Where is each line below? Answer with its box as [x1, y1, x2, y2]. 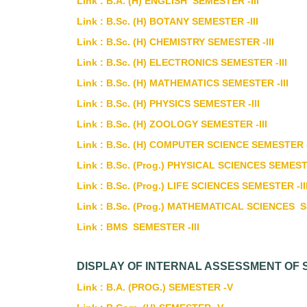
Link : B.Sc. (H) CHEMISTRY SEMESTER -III [77, 36, 274, 47]
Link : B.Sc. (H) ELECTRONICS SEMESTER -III [77, 57, 287, 68]
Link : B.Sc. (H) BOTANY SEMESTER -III [77, 16, 258, 27]
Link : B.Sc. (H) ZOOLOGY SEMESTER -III [77, 119, 267, 130]
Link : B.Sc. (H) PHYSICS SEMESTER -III [77, 98, 260, 109]
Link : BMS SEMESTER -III [77, 221, 199, 232]
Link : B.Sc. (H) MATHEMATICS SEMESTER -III [77, 77, 288, 88]
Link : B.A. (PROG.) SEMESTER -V [77, 282, 233, 293]
